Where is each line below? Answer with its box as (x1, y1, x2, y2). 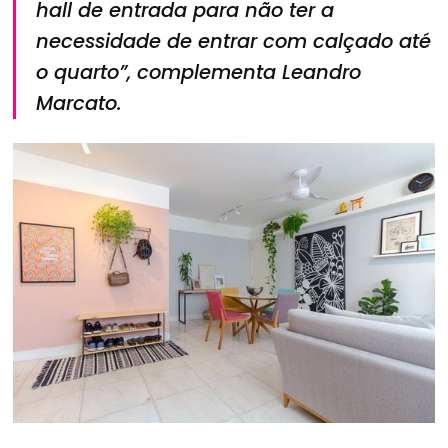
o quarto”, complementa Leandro (36, 58, 362, 86)
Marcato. (36, 89, 123, 117)
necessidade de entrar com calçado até (36, 27, 432, 55)
